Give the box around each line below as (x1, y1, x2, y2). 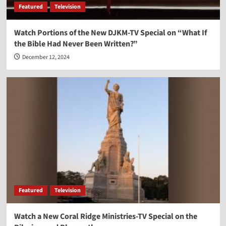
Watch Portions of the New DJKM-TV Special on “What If (14, 27, 207, 39)
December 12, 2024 (22, 53, 70, 62)
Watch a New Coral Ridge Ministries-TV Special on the (14, 211, 197, 222)
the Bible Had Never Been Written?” (14, 38, 138, 50)
